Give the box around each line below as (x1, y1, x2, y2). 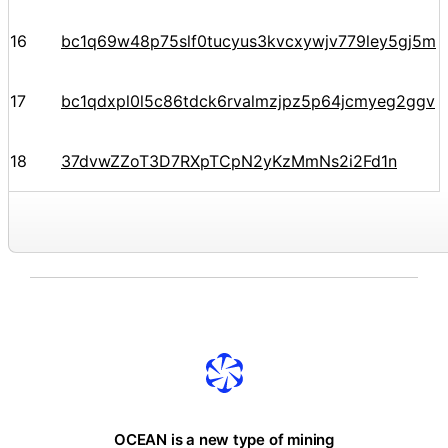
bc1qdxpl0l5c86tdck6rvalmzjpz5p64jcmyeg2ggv (61, 90, 435, 111)
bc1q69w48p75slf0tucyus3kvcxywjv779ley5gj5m (61, 30, 436, 51)
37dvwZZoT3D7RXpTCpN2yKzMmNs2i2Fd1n (61, 150, 397, 171)
